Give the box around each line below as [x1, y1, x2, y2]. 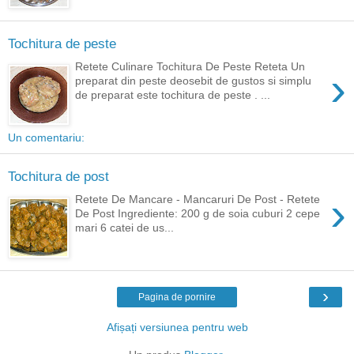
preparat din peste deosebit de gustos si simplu [75, 73, 312, 87]
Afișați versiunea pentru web [106, 320, 248, 333]
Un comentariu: [8, 130, 85, 144]
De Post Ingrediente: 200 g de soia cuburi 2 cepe [75, 206, 321, 220]
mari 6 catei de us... [75, 220, 175, 234]
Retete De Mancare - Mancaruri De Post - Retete [75, 192, 321, 205]
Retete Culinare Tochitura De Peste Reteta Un [75, 59, 306, 73]
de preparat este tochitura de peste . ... [75, 88, 271, 101]
